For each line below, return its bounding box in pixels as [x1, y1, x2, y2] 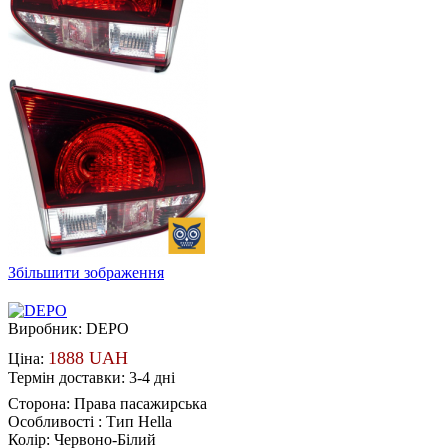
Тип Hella [106, 412, 172, 430]
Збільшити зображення [8, 263, 164, 281]
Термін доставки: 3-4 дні [8, 368, 175, 386]
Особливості [8, 412, 98, 430]
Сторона [8, 394, 66, 412]
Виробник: [8, 319, 86, 337]
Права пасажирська [74, 394, 207, 412]
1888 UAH [48, 347, 128, 368]
